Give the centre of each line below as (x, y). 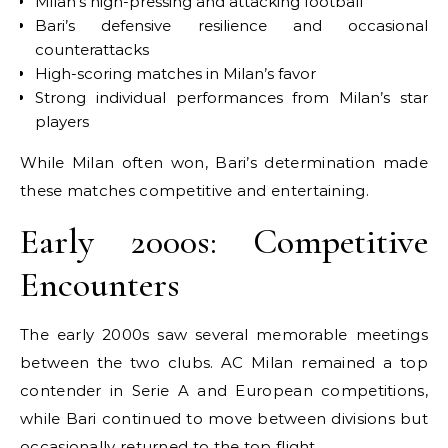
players (62, 121)
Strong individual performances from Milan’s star (231, 97)
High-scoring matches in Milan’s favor (175, 73)
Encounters (100, 284)
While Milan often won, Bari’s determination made (224, 162)
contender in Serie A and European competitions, (224, 390)
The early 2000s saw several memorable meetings (224, 334)
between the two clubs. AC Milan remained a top (224, 362)
